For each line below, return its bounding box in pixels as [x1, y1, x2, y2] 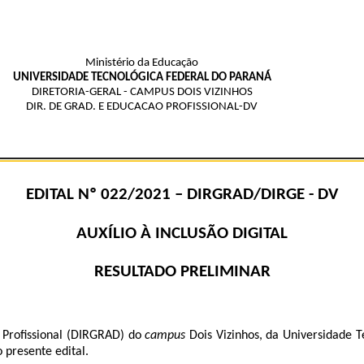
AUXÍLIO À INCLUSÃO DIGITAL [76, 224, 288, 242]
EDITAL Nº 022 [26, 186, 128, 204]
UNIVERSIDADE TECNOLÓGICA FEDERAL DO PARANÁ [12, 71, 271, 84]
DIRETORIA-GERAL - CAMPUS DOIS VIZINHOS [31, 86, 253, 98]
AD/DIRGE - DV [232, 186, 338, 204]
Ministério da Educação [85, 57, 198, 69]
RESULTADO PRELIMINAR [93, 262, 271, 280]
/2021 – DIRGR [128, 186, 232, 204]
